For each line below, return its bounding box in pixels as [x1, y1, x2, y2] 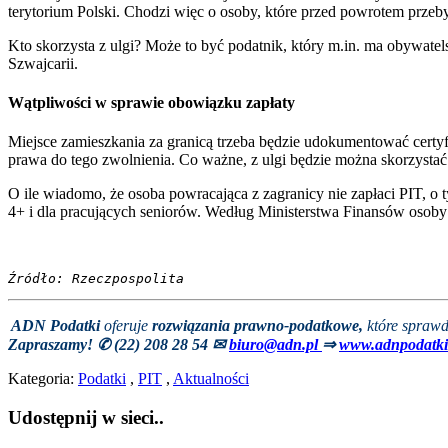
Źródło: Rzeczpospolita [8, 271, 184, 287]
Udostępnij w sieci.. [8, 406, 164, 428]
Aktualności [173, 370, 249, 388]
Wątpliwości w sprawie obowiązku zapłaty [8, 93, 295, 111]
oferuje [104, 317, 152, 335]
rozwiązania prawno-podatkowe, [152, 317, 363, 335]
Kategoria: [8, 370, 78, 388]
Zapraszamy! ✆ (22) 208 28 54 [8, 336, 208, 354]
